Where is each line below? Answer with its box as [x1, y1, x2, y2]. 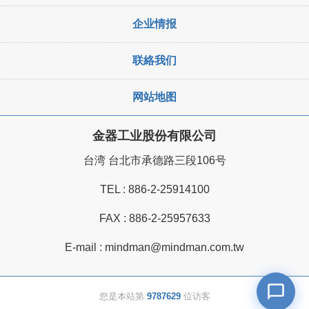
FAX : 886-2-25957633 [99, 212, 210, 225]
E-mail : [65, 241, 105, 254]
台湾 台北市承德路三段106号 [83, 154, 226, 167]
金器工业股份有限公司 [92, 129, 217, 143]
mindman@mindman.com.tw [105, 241, 244, 254]
